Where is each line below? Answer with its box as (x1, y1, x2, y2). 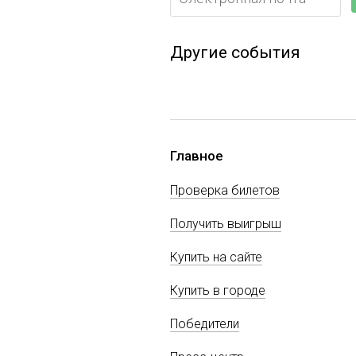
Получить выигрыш (170, 215, 281, 231)
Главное (170, 147, 223, 164)
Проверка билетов (170, 182, 280, 198)
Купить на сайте (170, 249, 262, 265)
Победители (170, 315, 239, 331)
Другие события (170, 42, 300, 62)
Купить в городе (170, 282, 265, 298)
